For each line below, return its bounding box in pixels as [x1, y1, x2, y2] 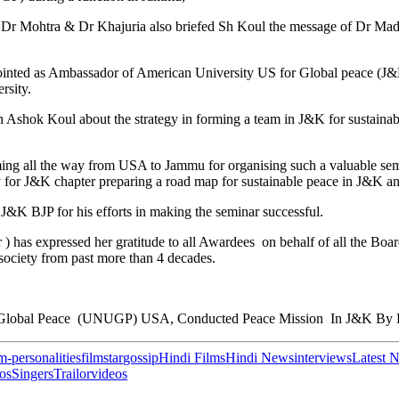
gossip [123, 349, 159, 365]
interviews [294, 349, 352, 365]
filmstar [81, 349, 123, 365]
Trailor [53, 365, 91, 381]
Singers [12, 365, 53, 381]
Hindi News [225, 349, 294, 365]
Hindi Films [159, 349, 225, 365]
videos [91, 365, 127, 381]
